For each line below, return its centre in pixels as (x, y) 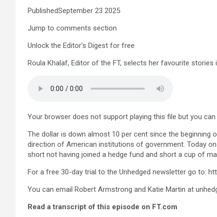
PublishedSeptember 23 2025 (74, 11)
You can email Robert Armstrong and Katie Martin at (112, 189)
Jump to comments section (72, 28)
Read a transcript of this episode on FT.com (102, 207)
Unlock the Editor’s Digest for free (81, 46)
